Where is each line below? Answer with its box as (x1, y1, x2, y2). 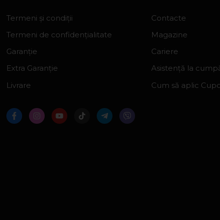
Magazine (151, 28, 188, 38)
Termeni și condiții (6, 11, 73, 21)
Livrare (6, 79, 31, 88)
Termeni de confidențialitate (6, 28, 112, 38)
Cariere (151, 45, 178, 55)
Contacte (151, 11, 186, 21)
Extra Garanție (6, 62, 58, 72)
